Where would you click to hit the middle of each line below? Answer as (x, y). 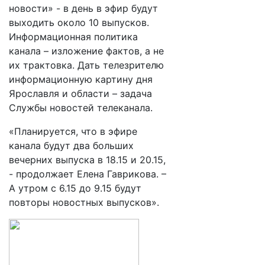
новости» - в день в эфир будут (83, 8)
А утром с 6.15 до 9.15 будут (75, 188)
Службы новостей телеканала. (81, 108)
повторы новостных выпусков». (84, 202)
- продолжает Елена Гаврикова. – (88, 174)
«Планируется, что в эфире (73, 131)
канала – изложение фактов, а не (86, 51)
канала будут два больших (71, 146)
